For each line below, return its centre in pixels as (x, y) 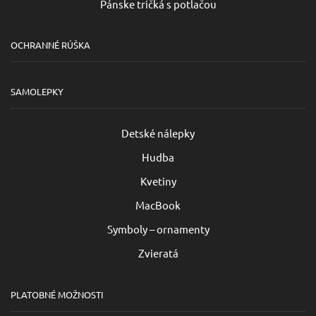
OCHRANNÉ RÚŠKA (50, 44)
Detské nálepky (158, 133)
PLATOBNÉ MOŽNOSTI (57, 294)
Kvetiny (158, 181)
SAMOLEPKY (37, 91)
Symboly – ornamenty (158, 229)
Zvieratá (158, 253)
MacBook (158, 205)
